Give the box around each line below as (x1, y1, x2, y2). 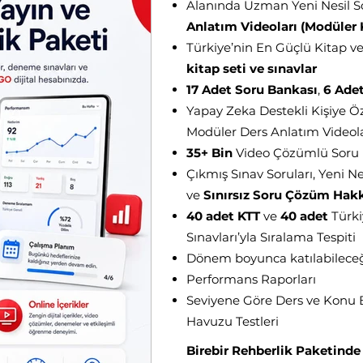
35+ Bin (186, 145, 233, 160)
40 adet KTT (186, 208, 260, 224)
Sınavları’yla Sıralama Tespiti (186, 229, 356, 245)
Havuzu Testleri (186, 314, 279, 329)
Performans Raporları (186, 271, 316, 287)
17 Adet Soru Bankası (186, 82, 318, 97)
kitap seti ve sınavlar (186, 61, 317, 76)
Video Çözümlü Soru (233, 145, 359, 160)
